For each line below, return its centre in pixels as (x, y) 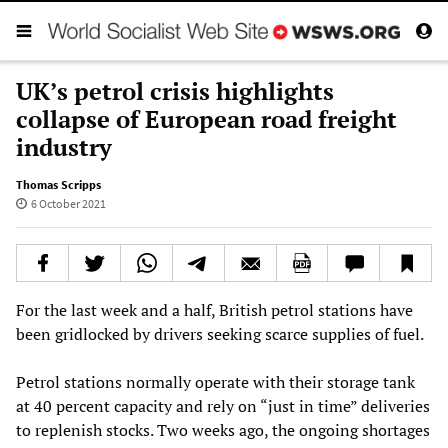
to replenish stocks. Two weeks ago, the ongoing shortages (223, 429)
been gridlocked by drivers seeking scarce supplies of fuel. (220, 333)
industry (64, 146)
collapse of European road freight (206, 118)
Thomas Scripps (58, 184)
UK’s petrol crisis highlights (175, 90)
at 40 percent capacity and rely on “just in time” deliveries (223, 405)
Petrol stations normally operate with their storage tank (215, 381)
